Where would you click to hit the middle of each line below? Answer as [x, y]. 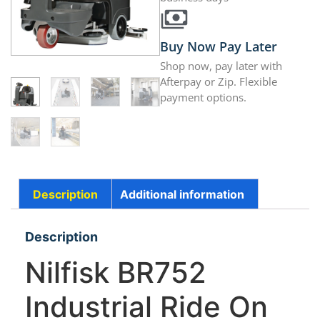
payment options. [203, 97]
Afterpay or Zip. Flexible [219, 82]
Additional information [182, 194]
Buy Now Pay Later [219, 47]
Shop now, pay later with [221, 66]
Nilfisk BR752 [116, 273]
